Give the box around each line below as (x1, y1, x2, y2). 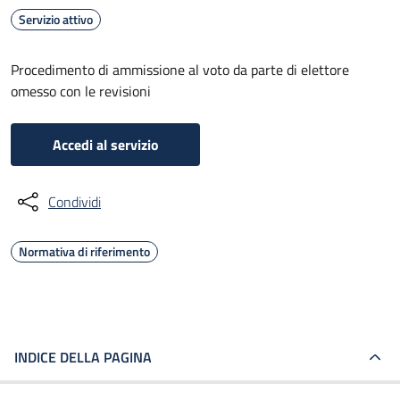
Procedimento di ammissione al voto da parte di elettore (11, 59, 349, 80)
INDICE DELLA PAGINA (14, 346, 152, 368)
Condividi (48, 191, 101, 212)
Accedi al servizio (52, 134, 159, 155)
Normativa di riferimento (19, 242, 150, 261)
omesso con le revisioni (11, 80, 151, 102)
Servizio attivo (19, 10, 93, 29)
